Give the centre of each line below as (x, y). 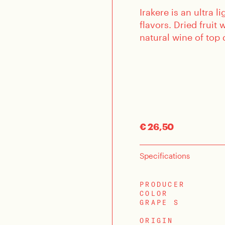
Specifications (165, 155)
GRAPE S (159, 203)
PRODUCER (162, 185)
